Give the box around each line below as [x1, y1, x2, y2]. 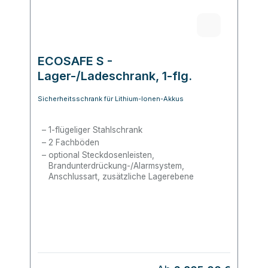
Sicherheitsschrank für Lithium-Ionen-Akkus [38, 94, 184, 103]
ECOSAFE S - [38, 53, 112, 68]
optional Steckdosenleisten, [48, 150, 154, 160]
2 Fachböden [48, 137, 99, 147]
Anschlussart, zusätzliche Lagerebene [48, 171, 194, 181]
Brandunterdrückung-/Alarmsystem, [48, 160, 184, 170]
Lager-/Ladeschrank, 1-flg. [38, 68, 192, 83]
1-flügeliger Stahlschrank [48, 124, 142, 135]
